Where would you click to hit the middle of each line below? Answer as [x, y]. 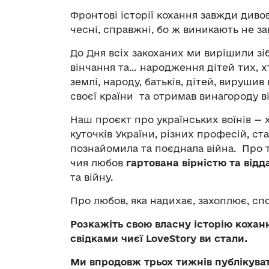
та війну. [92, 177]
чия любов [98, 163]
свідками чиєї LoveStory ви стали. [159, 239]
